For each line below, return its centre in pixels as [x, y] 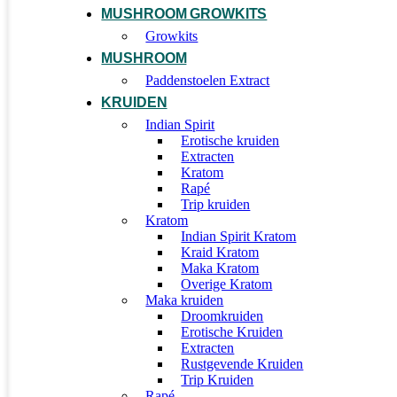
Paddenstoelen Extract [208, 80]
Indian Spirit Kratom [239, 236]
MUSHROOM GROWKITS [184, 14]
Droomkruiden [222, 316]
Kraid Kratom [220, 252]
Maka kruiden [185, 300]
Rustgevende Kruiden [242, 364]
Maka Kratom [220, 268]
